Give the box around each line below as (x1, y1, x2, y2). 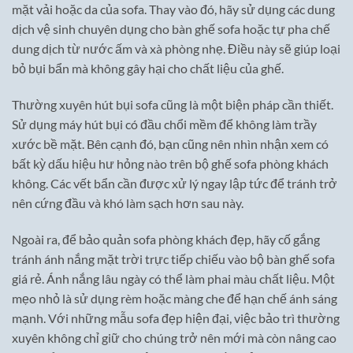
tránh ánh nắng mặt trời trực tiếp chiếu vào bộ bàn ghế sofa (12, 251, 335, 266)
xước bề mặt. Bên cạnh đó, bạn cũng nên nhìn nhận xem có (12, 136, 329, 151)
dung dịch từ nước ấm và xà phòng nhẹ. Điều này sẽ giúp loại (12, 40, 340, 56)
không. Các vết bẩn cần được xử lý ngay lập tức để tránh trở (12, 175, 337, 191)
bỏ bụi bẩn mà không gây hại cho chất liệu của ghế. (12, 60, 284, 76)
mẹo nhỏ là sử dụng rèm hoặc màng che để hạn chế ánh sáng (12, 290, 337, 306)
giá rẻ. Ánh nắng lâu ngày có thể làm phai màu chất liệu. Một (12, 270, 335, 286)
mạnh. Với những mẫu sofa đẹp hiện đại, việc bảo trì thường (12, 310, 340, 325)
